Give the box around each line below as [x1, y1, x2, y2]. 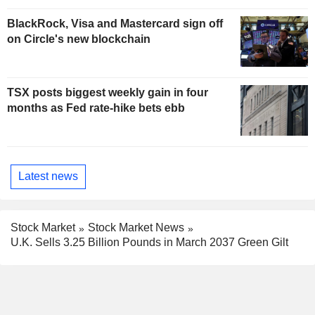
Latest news [18, 170, 78, 183]
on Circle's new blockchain [7, 33, 150, 46]
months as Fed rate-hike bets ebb [7, 101, 185, 114]
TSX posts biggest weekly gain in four [7, 86, 208, 98]
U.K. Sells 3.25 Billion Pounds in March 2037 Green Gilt [11, 236, 288, 248]
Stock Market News [88, 221, 184, 233]
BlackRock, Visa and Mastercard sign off [7, 18, 223, 30]
